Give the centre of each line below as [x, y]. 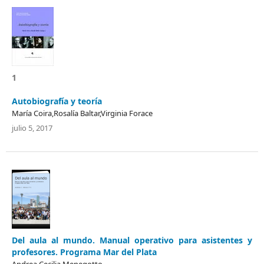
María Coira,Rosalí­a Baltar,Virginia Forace [82, 113]
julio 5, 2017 [32, 128]
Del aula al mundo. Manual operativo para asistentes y [132, 240]
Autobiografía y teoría [57, 101]
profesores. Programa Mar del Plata [84, 252]
